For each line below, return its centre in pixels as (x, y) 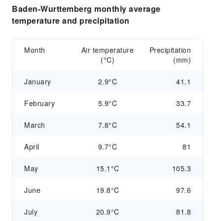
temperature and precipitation (71, 20)
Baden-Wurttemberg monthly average (86, 9)
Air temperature (108, 50)
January (38, 81)
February (39, 103)
